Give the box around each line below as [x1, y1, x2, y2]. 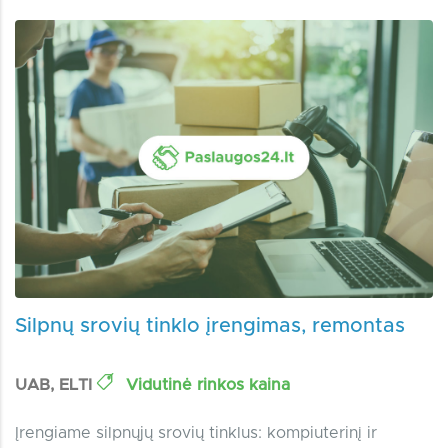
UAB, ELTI [15, 377, 97, 394]
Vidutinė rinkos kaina [121, 377, 290, 394]
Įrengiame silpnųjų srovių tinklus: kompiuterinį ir [15, 425, 377, 442]
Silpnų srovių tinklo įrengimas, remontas [15, 316, 405, 337]
